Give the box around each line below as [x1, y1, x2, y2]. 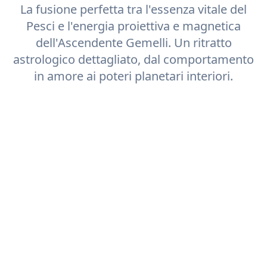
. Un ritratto [167, 35, 232, 51]
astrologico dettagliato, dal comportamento [13, 51, 254, 67]
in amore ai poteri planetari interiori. [34, 68, 233, 84]
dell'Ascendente [35, 35, 126, 51]
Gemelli [125, 35, 168, 51]
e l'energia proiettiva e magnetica [55, 18, 241, 34]
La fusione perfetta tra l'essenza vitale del [20, 1, 247, 17]
